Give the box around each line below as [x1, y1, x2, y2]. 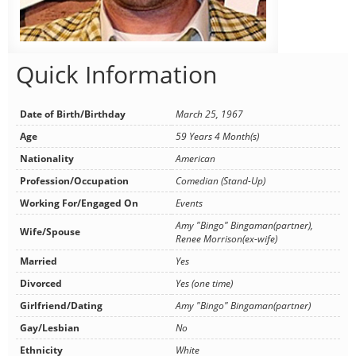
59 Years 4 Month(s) [176, 130, 259, 144]
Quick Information [16, 58, 217, 91]
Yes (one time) [176, 277, 233, 291]
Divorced [20, 277, 62, 291]
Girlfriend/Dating [20, 299, 103, 313]
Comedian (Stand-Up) [176, 174, 265, 188]
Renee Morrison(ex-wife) [176, 232, 277, 246]
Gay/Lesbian [20, 321, 79, 335]
